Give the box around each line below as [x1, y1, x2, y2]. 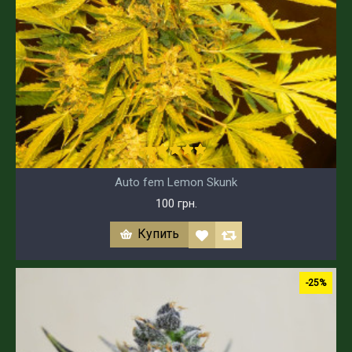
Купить [137, 226, 179, 242]
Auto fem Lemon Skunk [115, 175, 237, 190]
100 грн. [155, 196, 197, 211]
